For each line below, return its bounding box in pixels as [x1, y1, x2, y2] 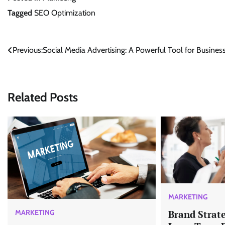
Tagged [8, 8, 34, 18]
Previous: [13, 45, 43, 55]
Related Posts [8, 89, 78, 104]
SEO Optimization [34, 8, 95, 18]
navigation [7, 63, 61, 78]
